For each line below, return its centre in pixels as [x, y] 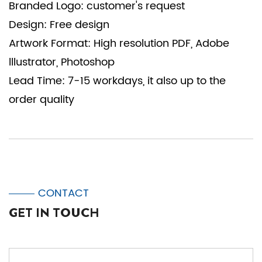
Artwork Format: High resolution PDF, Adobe [119, 44]
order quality [42, 100]
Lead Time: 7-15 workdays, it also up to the [117, 81]
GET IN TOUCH [54, 213]
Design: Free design [62, 25]
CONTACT [63, 193]
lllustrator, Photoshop [62, 62]
